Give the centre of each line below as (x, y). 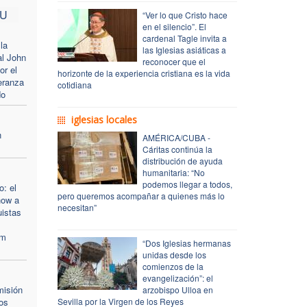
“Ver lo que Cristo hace (185, 14)
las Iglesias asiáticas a (184, 49)
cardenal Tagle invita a (184, 38)
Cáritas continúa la (177, 149)
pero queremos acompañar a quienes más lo (141, 195)
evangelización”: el (177, 278)
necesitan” (77, 207)
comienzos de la (173, 266)
